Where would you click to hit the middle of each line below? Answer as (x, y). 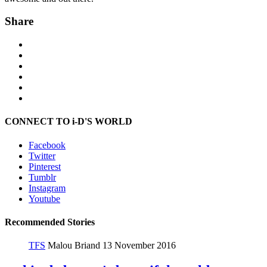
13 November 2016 (139, 246)
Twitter (42, 156)
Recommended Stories (50, 222)
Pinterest (45, 166)
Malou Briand (75, 246)
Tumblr (42, 177)
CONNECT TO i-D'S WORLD (69, 122)
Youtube (44, 198)
